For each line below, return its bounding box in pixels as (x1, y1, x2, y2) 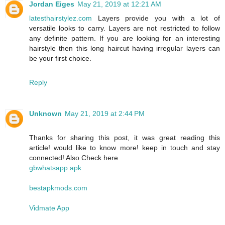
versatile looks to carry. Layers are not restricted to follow (29, 24, 220, 32)
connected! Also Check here (29, 153, 118, 162)
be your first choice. (29, 54, 91, 62)
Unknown (29, 109, 62, 118)
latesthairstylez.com (29, 14, 92, 22)
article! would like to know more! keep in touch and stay (29, 143, 220, 152)
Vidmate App (29, 203, 69, 212)
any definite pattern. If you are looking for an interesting (29, 34, 220, 42)
